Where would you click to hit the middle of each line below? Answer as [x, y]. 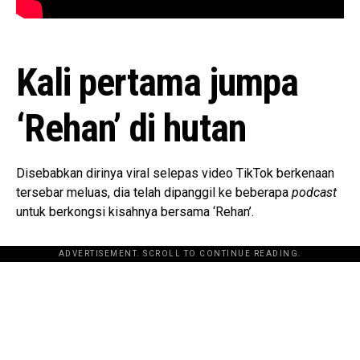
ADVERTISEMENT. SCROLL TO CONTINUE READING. [180, 254]
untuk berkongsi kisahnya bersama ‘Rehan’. [135, 212]
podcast [313, 193]
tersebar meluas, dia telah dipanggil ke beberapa [152, 193]
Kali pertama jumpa [157, 83]
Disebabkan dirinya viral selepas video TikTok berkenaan [175, 174]
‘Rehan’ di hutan [131, 129]
